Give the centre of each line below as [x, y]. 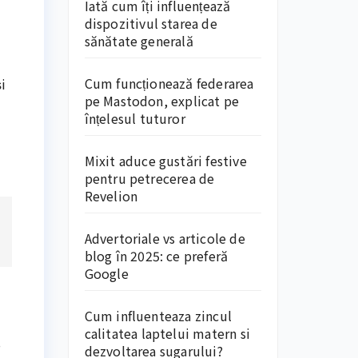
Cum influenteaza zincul [158, 316]
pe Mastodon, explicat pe [162, 101]
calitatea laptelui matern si [167, 333]
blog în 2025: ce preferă [156, 256]
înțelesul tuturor [135, 118]
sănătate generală [139, 41]
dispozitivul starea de [151, 23]
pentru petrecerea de [149, 178]
